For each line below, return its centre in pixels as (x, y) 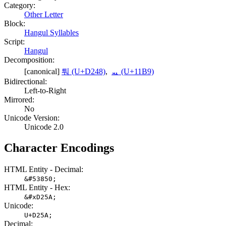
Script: (14, 41)
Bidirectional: (25, 81)
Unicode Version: (32, 118)
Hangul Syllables (51, 32)
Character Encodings (59, 148)
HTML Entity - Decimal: (44, 169)
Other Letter (44, 14)
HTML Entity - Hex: (37, 188)
